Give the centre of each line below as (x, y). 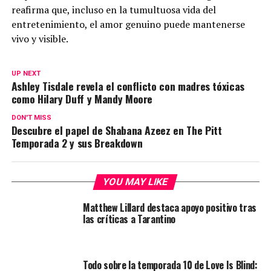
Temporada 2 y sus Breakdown (77, 143)
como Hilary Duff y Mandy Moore (82, 99)
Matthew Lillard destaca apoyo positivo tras (170, 208)
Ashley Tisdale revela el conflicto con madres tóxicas (128, 86)
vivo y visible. (40, 39)
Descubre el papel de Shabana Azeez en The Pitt (116, 130)
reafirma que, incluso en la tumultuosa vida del (113, 10)
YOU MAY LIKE (136, 182)
